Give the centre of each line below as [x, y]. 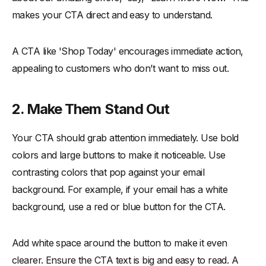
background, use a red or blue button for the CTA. [119, 207]
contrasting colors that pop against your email [108, 172]
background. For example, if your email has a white [120, 190]
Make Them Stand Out [98, 109]
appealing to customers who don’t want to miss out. [121, 69]
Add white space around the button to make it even [120, 243]
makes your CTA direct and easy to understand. [112, 15]
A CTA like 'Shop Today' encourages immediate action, [128, 51]
